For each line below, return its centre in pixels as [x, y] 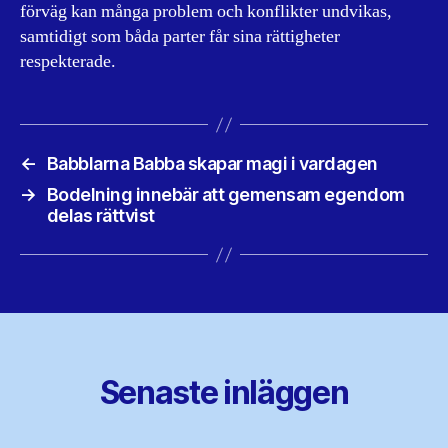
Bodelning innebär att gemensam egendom [225, 194]
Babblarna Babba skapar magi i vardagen [212, 163]
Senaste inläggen [224, 392]
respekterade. [68, 61]
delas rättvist [100, 215]
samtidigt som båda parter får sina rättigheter [180, 36]
